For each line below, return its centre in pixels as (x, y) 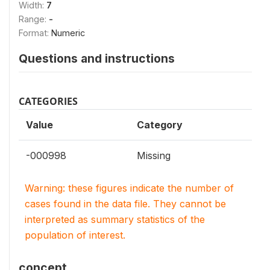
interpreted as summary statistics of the (115, 219)
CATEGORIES (48, 101)
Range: (34, 19)
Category (160, 125)
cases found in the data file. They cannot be (125, 204)
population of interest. (75, 235)
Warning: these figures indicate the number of (129, 188)
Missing (154, 155)
